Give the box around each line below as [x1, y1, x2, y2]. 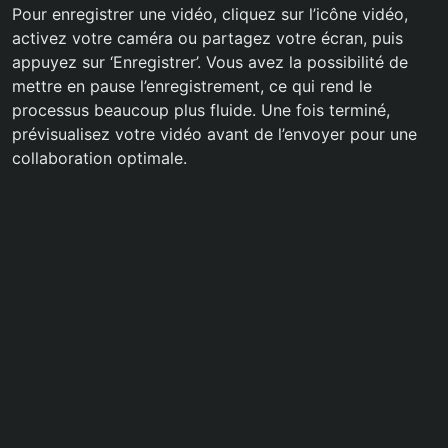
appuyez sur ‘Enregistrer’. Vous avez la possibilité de [12, 52, 408, 73]
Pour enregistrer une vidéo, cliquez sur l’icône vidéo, [12, 4, 408, 25]
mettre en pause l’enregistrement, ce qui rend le [12, 76, 372, 97]
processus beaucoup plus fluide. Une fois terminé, [12, 100, 390, 121]
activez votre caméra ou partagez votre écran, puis [12, 28, 403, 49]
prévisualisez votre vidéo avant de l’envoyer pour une [12, 124, 417, 145]
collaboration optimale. [12, 148, 187, 169]
